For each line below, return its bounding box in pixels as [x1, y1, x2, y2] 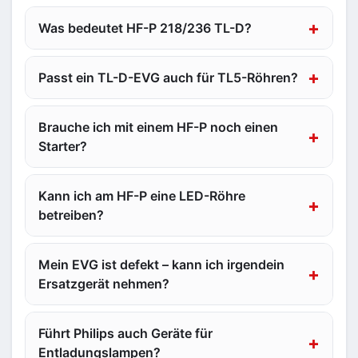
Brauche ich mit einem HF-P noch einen [38, 119, 278, 135]
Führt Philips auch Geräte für [38, 325, 213, 341]
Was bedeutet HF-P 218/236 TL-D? [38, 20, 252, 36]
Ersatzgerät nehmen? [38, 276, 169, 292]
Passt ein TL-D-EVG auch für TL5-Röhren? [38, 70, 298, 86]
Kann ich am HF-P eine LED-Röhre [38, 188, 245, 204]
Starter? [38, 138, 87, 154]
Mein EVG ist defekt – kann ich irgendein [38, 257, 284, 272]
